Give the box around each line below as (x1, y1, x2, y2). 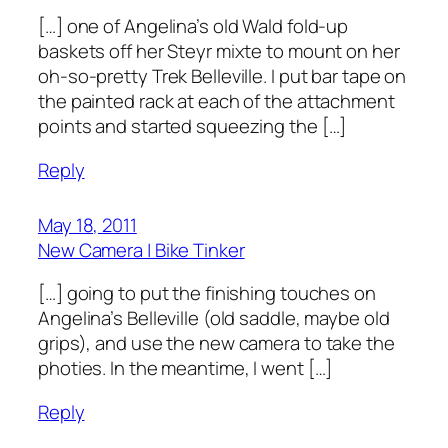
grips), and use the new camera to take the (38, 330, 395, 357)
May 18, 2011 (38, 211, 137, 238)
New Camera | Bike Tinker (38, 236, 245, 263)
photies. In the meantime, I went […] (38, 355, 333, 382)
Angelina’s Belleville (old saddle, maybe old (38, 305, 390, 332)
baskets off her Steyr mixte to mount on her (38, 38, 400, 65)
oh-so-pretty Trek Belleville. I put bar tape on (38, 63, 407, 90)
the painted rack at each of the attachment (38, 88, 395, 115)
